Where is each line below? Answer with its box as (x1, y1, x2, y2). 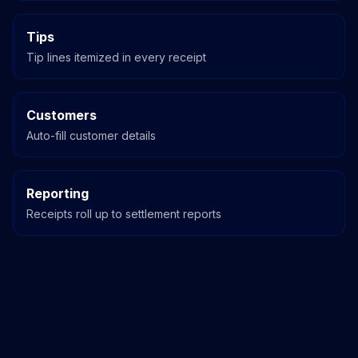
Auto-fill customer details (26, 129, 156, 143)
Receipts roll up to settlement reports (26, 207, 221, 221)
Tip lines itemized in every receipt (26, 50, 206, 65)
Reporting (26, 185, 89, 202)
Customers (26, 107, 97, 124)
